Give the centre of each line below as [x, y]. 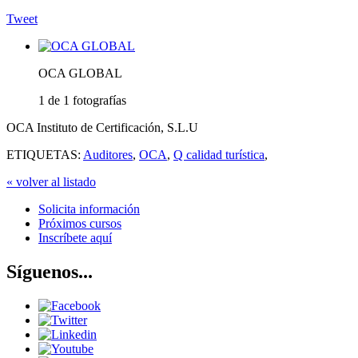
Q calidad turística [219, 155]
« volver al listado [51, 182]
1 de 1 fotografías [82, 101]
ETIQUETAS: [45, 155]
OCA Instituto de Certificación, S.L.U [102, 128]
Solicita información [89, 209]
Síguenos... [50, 272]
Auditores [108, 155]
